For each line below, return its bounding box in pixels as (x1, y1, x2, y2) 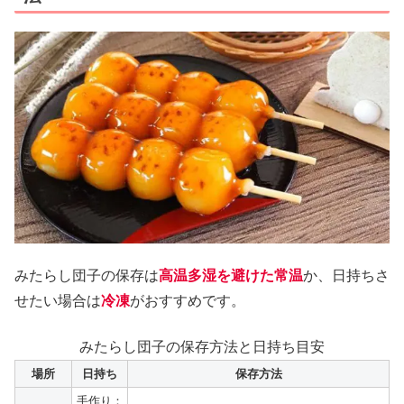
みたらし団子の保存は (14, 268, 159, 284)
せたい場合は (14, 293, 101, 309)
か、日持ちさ (303, 268, 390, 284)
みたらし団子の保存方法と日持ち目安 (79, 338, 325, 354)
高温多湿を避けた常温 (159, 268, 303, 284)
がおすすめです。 (130, 293, 245, 309)
